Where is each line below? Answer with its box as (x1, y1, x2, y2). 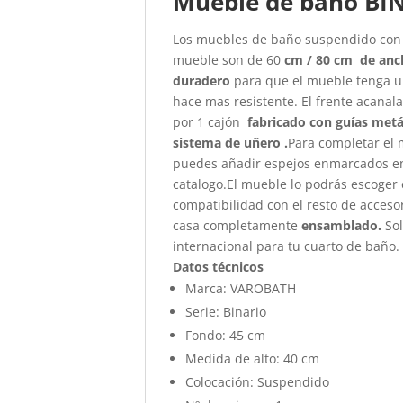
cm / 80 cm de (281, 50, 376, 68)
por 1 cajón (173, 112, 248, 130)
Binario (219, 302, 267, 320)
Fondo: (185, 326, 227, 344)
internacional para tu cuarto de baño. (173, 237, 400, 255)
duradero (173, 71, 231, 89)
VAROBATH (227, 279, 297, 297)
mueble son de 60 (173, 50, 282, 68)
